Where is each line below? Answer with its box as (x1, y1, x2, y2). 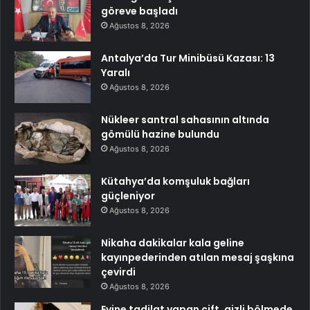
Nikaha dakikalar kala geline (101, 236, 244, 250)
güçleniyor (101, 189, 155, 203)
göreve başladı (101, 4, 178, 19)
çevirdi (101, 265, 136, 280)
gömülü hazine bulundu (101, 127, 219, 142)
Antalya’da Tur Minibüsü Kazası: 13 (101, 51, 275, 66)
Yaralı (101, 66, 130, 80)
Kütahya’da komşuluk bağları (101, 174, 250, 189)
